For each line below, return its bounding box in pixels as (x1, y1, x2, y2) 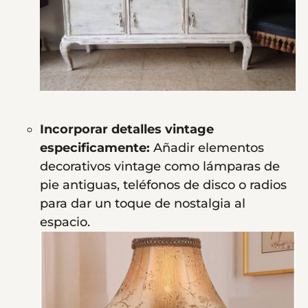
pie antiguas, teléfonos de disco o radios (40, 177, 287, 192)
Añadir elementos (153, 140, 264, 155)
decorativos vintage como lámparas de (40, 158, 280, 174)
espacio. (40, 214, 93, 230)
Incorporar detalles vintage (40, 121, 214, 137)
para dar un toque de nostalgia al (40, 195, 245, 211)
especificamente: (40, 140, 153, 155)
